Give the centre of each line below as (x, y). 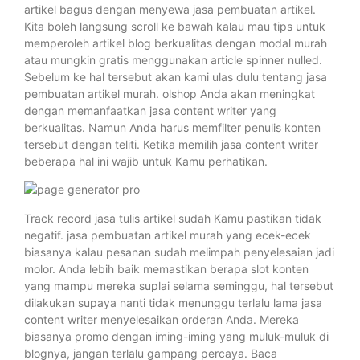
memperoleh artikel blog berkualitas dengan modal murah (176, 43)
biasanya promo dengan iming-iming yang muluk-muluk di (176, 336)
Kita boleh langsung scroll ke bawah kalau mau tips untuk (175, 26)
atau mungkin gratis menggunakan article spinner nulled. (173, 60)
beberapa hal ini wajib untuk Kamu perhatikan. (146, 161)
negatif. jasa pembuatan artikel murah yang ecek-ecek (168, 235)
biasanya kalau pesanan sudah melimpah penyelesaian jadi (179, 252)
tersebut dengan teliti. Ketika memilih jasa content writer (171, 144)
